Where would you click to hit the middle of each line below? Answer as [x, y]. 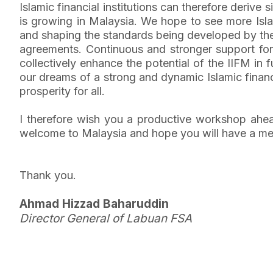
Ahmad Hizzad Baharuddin [94, 204]
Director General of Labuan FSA [106, 218]
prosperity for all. [62, 91]
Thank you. [48, 175]
